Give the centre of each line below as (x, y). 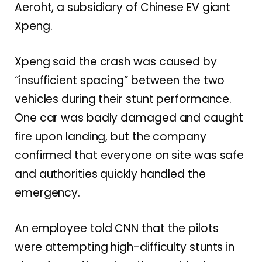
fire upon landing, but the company (111, 136)
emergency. (48, 192)
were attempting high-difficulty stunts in (125, 247)
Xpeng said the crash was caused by (116, 61)
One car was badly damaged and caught (129, 118)
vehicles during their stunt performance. (123, 99)
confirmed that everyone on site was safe (130, 155)
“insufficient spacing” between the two (120, 80)
